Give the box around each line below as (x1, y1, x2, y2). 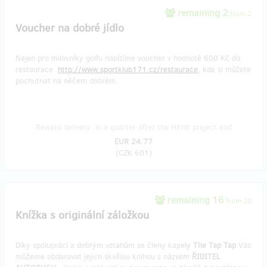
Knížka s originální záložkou (15, 208, 149, 223)
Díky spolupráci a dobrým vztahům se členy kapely (15, 240, 193, 251)
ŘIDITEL (192, 252, 221, 262)
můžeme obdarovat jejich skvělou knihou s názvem (15, 252, 192, 262)
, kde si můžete (198, 64, 251, 75)
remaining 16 (165, 194, 226, 207)
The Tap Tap (193, 240, 238, 251)
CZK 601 (118, 148, 149, 159)
